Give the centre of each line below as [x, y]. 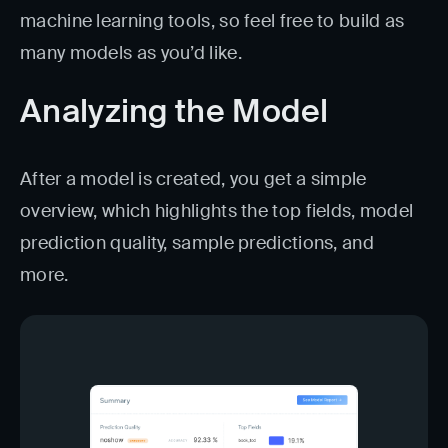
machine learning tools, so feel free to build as [212, 20]
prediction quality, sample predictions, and [197, 242]
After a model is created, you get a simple [193, 178]
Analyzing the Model [174, 110]
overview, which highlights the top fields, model [217, 210]
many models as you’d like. [131, 52]
